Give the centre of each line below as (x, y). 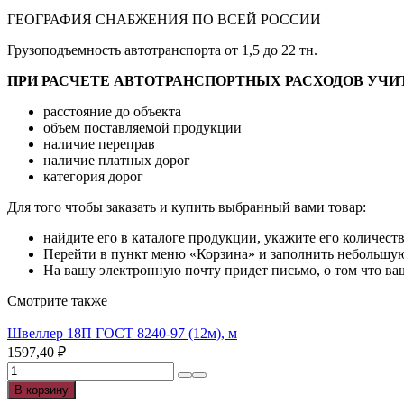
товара (27, 384)
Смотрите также (57, 300)
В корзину (41, 390)
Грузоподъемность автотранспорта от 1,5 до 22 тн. (162, 50)
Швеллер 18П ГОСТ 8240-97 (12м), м (122, 333)
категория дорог (93, 176)
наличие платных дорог (117, 160)
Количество (42, 368)
